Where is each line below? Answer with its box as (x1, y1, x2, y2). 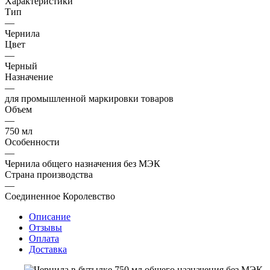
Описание (29, 211, 71, 222)
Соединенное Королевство (5, 190, 115, 201)
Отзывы (29, 222, 62, 233)
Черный (5, 60, 37, 71)
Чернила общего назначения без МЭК (5, 158, 160, 169)
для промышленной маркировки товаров (5, 93, 174, 104)
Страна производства (5, 169, 93, 180)
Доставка (29, 243, 67, 254)
